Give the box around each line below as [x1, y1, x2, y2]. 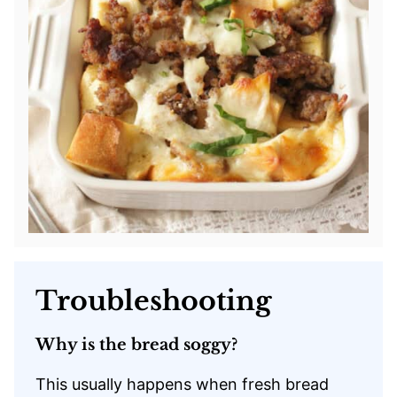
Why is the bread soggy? [35, 334, 237, 354]
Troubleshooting [35, 284, 271, 317]
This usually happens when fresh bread [35, 374, 329, 393]
